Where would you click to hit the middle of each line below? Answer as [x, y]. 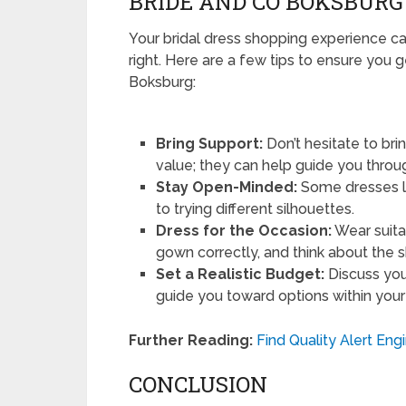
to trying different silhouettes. [256, 209]
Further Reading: [191, 341]
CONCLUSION [198, 385]
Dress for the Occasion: [244, 231]
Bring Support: [210, 144]
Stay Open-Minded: [227, 188]
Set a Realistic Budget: [241, 275]
